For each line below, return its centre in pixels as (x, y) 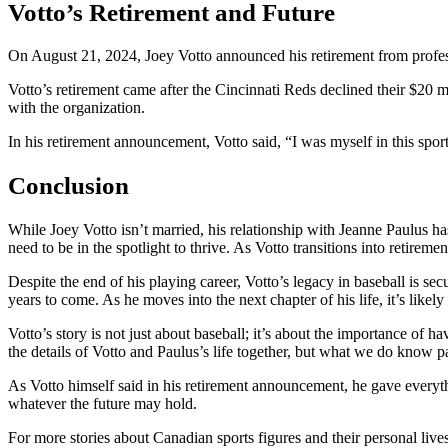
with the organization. (76, 108)
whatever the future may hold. (102, 403)
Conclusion (68, 186)
